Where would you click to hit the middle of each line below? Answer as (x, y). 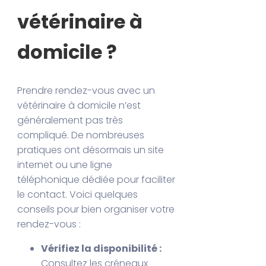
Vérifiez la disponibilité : (102, 248)
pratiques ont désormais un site (91, 150)
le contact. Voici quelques (78, 194)
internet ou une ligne (65, 164)
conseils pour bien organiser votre (96, 209)
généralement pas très (70, 120)
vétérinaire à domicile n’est (79, 105)
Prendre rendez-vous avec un (86, 90)
